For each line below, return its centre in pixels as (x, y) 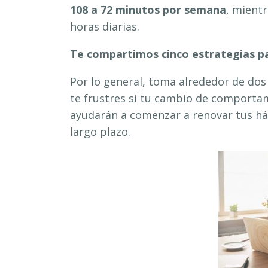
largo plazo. (100, 131)
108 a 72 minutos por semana (148, 9)
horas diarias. (105, 26)
